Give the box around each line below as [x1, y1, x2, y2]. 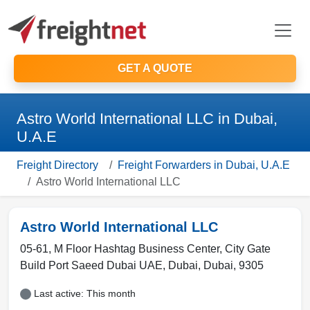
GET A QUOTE [118, 62, 192, 74]
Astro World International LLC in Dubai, [17, 110, 277, 127]
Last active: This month [34, 288, 136, 299]
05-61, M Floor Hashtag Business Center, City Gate [20, 243, 271, 255]
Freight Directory [17, 159, 98, 171]
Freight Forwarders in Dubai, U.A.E [118, 159, 290, 171]
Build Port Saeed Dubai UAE [20, 259, 163, 271]
